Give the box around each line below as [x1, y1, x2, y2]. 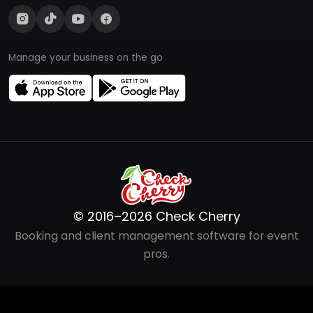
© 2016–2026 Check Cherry [73, 207, 240, 225]
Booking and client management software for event [14, 227, 299, 244]
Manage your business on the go [8, 50, 163, 64]
